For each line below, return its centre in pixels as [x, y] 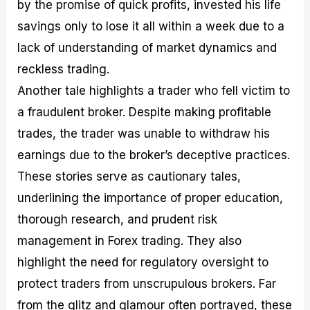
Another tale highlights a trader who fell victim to [154, 90]
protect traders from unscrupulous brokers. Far [147, 283]
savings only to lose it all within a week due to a [151, 26]
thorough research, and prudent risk [118, 219]
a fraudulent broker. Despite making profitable [145, 112]
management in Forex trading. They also [130, 240]
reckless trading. [64, 69]
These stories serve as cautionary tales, [129, 176]
